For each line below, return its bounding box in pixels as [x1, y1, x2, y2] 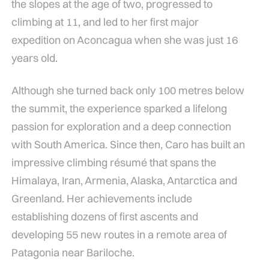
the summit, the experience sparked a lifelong [11, 101, 227, 116]
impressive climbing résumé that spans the [11, 156, 216, 170]
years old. [11, 51, 58, 65]
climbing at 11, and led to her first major [11, 15, 199, 29]
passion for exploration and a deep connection [11, 119, 231, 134]
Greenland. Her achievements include [11, 192, 192, 206]
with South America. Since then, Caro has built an [11, 138, 245, 152]
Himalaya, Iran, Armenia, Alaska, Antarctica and [11, 174, 237, 188]
